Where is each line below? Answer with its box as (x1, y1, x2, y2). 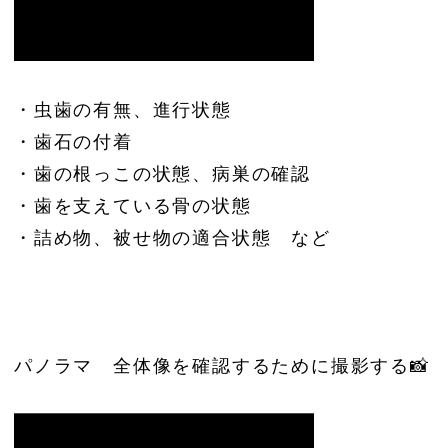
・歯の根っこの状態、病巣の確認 (14, 163, 311, 184)
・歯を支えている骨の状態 (14, 195, 252, 216)
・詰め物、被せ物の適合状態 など (14, 227, 331, 248)
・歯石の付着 (14, 131, 133, 152)
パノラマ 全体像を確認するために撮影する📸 (14, 355, 430, 376)
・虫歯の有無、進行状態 (14, 99, 232, 120)
